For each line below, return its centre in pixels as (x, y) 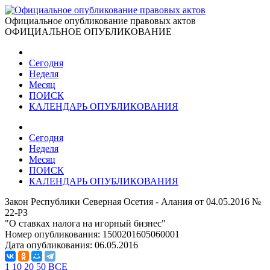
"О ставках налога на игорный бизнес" (85, 223)
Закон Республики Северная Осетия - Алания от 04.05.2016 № (133, 202)
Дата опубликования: (50, 245)
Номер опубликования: (54, 234)
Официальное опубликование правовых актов (100, 21)
